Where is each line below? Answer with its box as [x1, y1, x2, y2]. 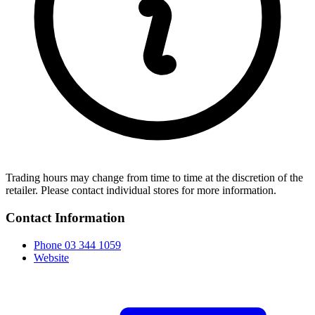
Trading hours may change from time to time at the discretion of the [6, 172, 303, 184]
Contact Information [6, 210, 125, 226]
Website [34, 251, 69, 264]
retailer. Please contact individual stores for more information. [6, 184, 276, 197]
